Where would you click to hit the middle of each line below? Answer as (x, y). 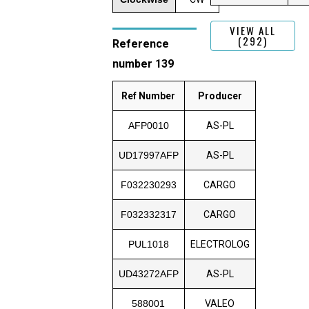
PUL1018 (148, 244)
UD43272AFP (148, 273)
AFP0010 (148, 125)
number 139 (143, 63)
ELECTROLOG (220, 244)
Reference (140, 43)
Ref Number (149, 96)
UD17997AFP (148, 155)
